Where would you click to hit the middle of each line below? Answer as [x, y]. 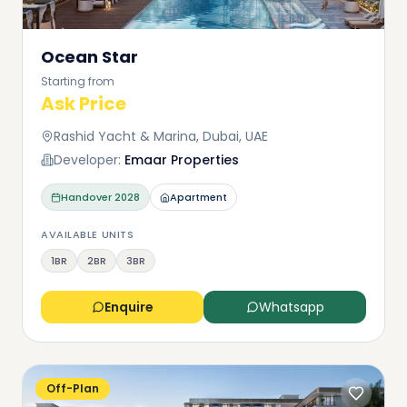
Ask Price [84, 104]
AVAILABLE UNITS [88, 234]
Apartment [199, 197]
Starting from [78, 81]
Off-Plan [73, 388]
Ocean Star [89, 57]
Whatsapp [291, 307]
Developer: [87, 160]
